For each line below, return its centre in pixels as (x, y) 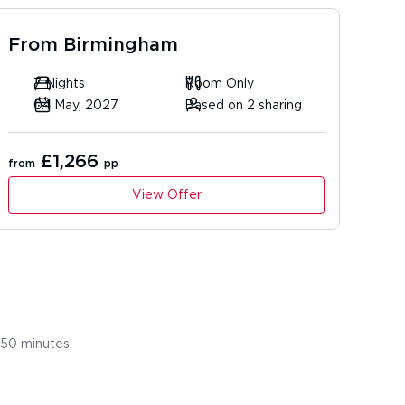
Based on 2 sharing (243, 106)
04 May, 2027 (76, 106)
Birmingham (121, 45)
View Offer (166, 195)
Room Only (219, 84)
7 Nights (59, 84)
